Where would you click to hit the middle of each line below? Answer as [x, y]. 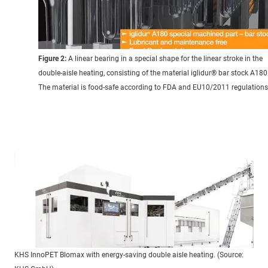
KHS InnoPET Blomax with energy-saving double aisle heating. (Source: [129, 255]
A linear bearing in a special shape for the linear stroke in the [165, 58]
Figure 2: [52, 58]
